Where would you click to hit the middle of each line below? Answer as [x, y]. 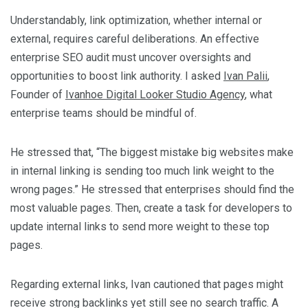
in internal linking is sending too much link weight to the [142, 170]
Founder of [38, 94]
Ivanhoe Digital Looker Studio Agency [155, 94]
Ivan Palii [245, 76]
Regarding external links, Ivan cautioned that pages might [147, 284]
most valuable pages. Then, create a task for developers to [151, 208]
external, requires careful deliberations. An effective [135, 38]
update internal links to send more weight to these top [140, 226]
